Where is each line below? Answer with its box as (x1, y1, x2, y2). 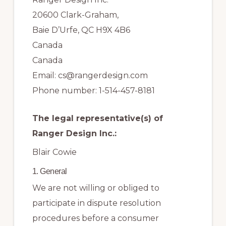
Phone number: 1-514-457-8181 (32, 86, 155, 95)
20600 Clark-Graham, (32, 10, 119, 20)
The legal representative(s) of (32, 114, 163, 123)
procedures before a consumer (32, 213, 159, 223)
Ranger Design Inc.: (32, 129, 117, 138)
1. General (32, 167, 67, 176)
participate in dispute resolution (32, 198, 161, 208)
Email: (32, 71, 58, 80)
